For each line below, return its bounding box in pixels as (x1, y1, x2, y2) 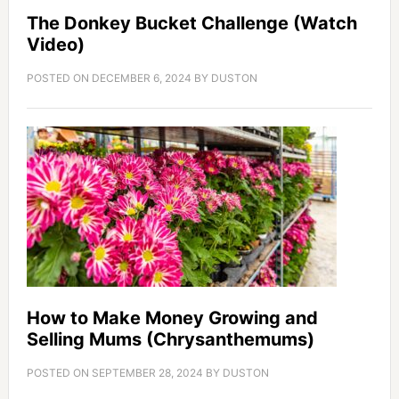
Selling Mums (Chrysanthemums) (26, 329, 314, 351)
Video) (26, 34, 85, 56)
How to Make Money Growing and (26, 307, 318, 330)
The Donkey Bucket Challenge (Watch (26, 12, 357, 35)
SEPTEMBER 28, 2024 (91, 366, 203, 380)
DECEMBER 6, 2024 (91, 71, 191, 85)
